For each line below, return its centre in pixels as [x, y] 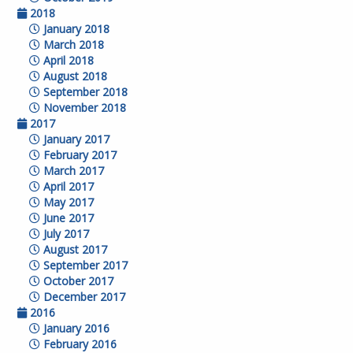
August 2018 [74, 76]
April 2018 [67, 60]
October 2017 [77, 281]
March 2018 [72, 45]
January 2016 [75, 328]
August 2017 [74, 249]
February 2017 [79, 155]
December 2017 [83, 297]
